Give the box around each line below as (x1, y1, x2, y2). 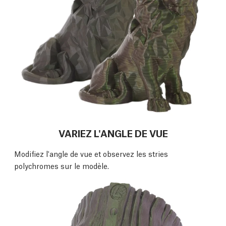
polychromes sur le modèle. (14, 160, 109, 171)
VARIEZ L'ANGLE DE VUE (58, 126, 168, 140)
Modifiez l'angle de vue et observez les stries (14, 148, 168, 159)
